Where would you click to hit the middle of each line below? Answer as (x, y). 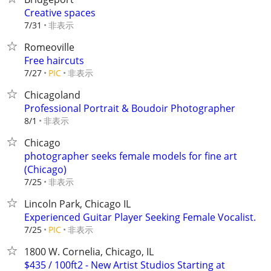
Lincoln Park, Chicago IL (77, 204)
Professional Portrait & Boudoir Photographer (130, 108)
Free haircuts (54, 60)
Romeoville (49, 47)
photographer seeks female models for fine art (131, 156)
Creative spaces (60, 13)
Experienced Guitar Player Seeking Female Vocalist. (140, 217)
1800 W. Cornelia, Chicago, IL (89, 252)
